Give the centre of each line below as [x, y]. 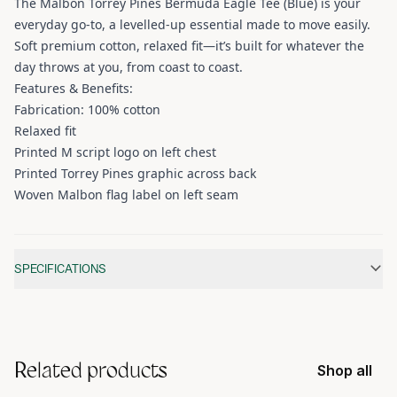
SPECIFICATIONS [60, 269]
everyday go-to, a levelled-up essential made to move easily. [192, 25]
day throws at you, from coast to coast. [128, 67]
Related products [91, 371]
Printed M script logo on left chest [115, 152]
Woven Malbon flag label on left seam [126, 195]
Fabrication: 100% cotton [87, 110]
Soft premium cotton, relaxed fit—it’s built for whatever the [189, 46]
